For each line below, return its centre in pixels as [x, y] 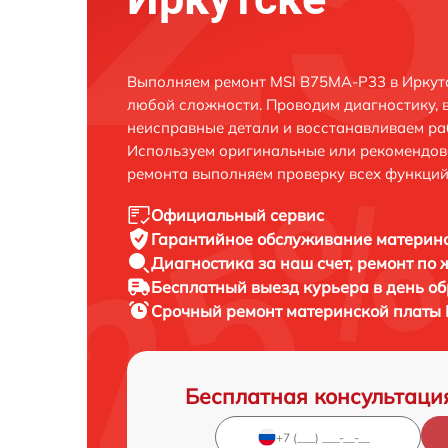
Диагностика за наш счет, [254, 263]
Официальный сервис [237, 215]
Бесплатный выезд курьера [262, 287]
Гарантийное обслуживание [263, 239]
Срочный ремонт [218, 311]
